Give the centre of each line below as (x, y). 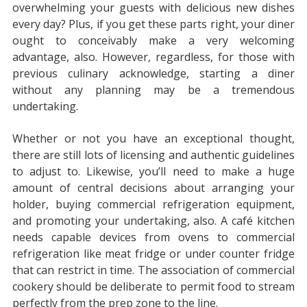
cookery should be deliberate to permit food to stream (153, 286)
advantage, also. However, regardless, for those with (153, 57)
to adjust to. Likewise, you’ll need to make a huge (153, 171)
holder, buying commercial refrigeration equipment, (153, 204)
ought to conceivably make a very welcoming (153, 41)
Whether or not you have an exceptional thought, (153, 138)
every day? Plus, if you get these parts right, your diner (153, 24)
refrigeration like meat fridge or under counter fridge (153, 253)
